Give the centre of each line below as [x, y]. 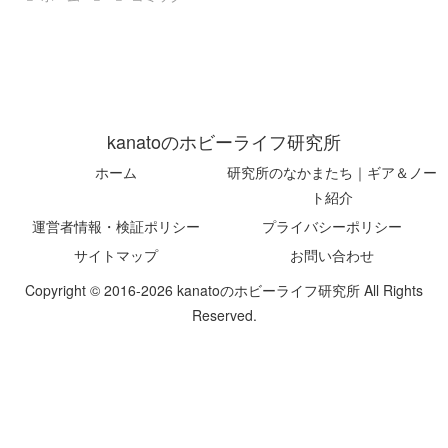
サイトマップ [116, 254]
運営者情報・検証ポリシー [116, 225]
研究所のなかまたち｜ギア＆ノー [332, 171]
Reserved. [224, 314]
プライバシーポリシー [332, 225]
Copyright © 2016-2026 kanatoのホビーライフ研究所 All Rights [224, 289]
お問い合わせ [332, 254]
